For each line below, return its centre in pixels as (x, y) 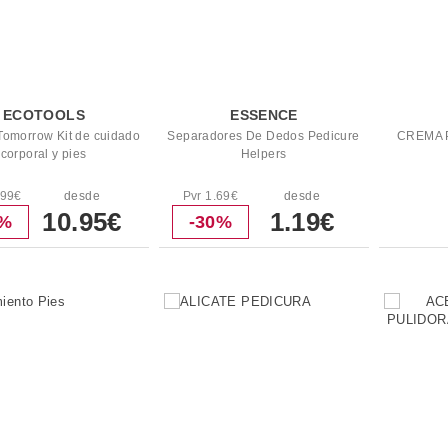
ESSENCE (264, 115)
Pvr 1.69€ (210, 196)
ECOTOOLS (44, 115)
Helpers (263, 154)
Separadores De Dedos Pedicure (263, 136)
